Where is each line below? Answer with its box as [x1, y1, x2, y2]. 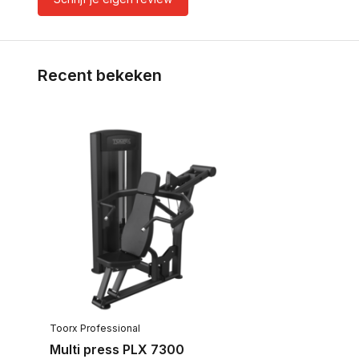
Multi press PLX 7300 [50, 341, 184, 357]
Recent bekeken [38, 66, 162, 85]
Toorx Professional [50, 321, 140, 334]
